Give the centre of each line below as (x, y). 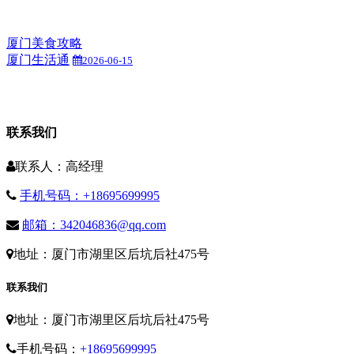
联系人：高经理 (59, 166)
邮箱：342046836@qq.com (94, 224)
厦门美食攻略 (44, 43)
